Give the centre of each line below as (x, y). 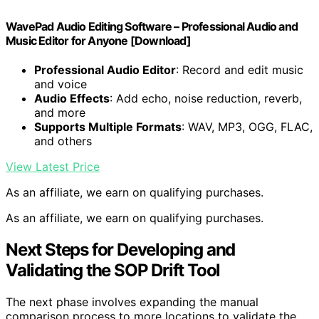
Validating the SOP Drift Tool (113, 271)
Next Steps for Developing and (121, 250)
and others (63, 141)
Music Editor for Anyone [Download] (98, 41)
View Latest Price (53, 167)
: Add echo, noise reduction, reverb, (206, 99)
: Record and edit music (240, 70)
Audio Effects (72, 99)
